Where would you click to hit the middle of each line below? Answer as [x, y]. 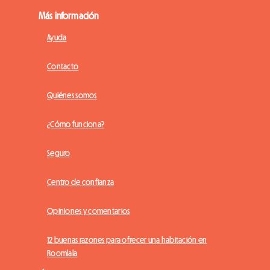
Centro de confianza [81, 182]
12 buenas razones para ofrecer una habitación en [127, 240]
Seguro [59, 153]
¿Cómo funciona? [76, 124]
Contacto [63, 67]
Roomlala [62, 253]
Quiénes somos [72, 96]
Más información [69, 16]
